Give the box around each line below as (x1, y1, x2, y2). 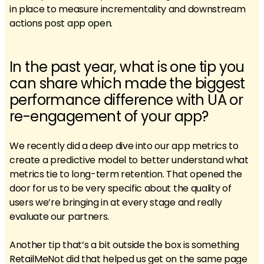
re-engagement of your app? (9, 107, 209, 126)
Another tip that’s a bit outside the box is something (9, 238, 240, 252)
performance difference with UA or (9, 90, 243, 110)
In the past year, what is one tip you (9, 57, 245, 77)
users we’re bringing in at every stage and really (9, 196, 222, 209)
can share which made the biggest (9, 74, 245, 93)
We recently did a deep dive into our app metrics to (9, 139, 239, 153)
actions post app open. (9, 16, 113, 30)
